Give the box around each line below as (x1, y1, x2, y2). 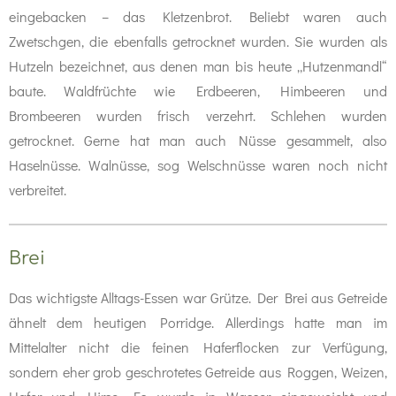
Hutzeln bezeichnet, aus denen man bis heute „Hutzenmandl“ (9, 57, 387, 75)
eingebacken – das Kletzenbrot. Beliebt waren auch (9, 7, 387, 26)
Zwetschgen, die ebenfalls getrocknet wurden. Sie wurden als (9, 32, 387, 50)
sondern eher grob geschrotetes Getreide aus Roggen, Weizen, (9, 362, 387, 381)
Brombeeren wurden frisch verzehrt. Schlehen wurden (9, 106, 387, 125)
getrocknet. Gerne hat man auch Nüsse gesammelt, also (9, 131, 387, 149)
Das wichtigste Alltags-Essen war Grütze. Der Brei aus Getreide (9, 288, 387, 307)
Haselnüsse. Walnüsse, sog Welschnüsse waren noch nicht (9, 156, 387, 174)
